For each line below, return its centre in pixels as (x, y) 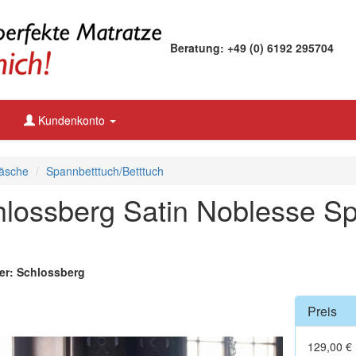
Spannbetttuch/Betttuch (105, 171)
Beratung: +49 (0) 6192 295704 (258, 48)
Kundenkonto (72, 120)
